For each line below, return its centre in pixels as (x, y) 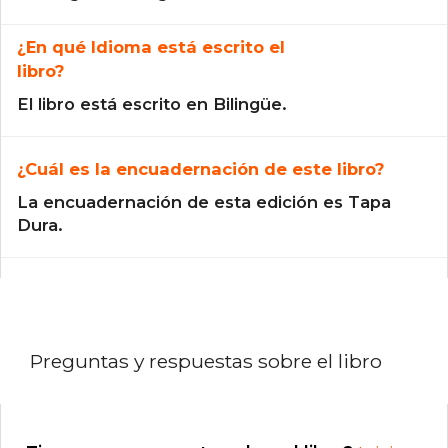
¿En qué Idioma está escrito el (151, 47)
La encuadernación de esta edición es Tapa (204, 202)
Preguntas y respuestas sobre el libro (206, 361)
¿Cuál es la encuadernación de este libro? (200, 169)
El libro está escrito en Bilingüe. (152, 104)
